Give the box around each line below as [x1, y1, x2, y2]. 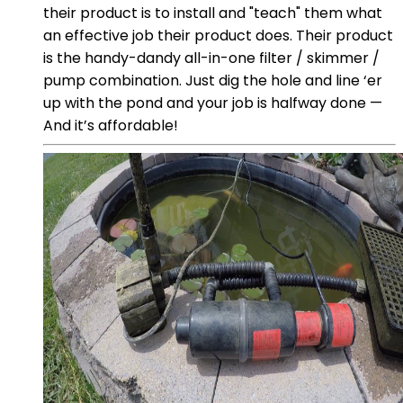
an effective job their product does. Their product [43, 24, 393, 46]
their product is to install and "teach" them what [43, 2, 382, 23]
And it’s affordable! [43, 114, 178, 136]
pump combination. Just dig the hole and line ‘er [43, 69, 382, 91]
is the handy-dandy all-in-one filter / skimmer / [43, 47, 380, 68]
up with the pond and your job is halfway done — [43, 92, 382, 113]
